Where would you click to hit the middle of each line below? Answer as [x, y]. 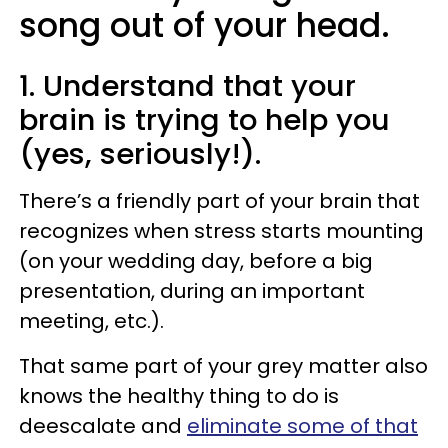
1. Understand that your [187, 85]
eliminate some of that [302, 425]
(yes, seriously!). [140, 153]
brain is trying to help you [204, 119]
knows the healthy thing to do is [179, 395]
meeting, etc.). [91, 320]
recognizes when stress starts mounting [221, 230]
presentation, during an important [192, 290]
